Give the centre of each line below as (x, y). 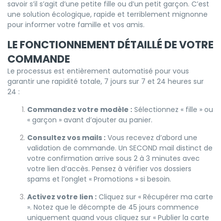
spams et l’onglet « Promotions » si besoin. (99, 179)
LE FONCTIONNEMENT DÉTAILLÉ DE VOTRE (110, 44)
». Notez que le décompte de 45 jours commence (113, 207)
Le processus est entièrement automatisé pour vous (98, 71)
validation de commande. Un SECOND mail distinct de (120, 148)
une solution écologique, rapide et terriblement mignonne (108, 14)
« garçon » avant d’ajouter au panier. (90, 120)
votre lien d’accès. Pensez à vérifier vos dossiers (109, 168)
